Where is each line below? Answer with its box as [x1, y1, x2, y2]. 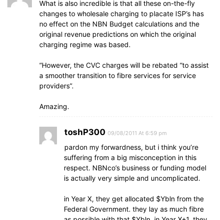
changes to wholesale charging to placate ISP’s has [39, 9, 204, 18]
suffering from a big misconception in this [64, 153, 196, 162]
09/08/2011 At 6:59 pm [108, 130, 167, 137]
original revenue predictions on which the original [39, 30, 196, 38]
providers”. [39, 82, 74, 90]
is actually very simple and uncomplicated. [64, 174, 200, 182]
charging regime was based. [39, 40, 131, 49]
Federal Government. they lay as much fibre [64, 205, 204, 213]
